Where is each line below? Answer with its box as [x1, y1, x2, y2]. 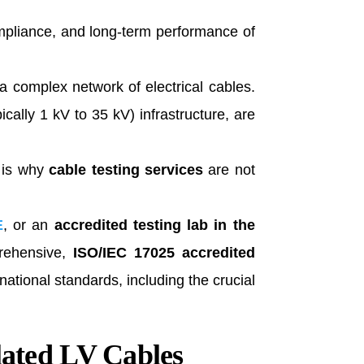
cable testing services [49, 161, 203, 178]
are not [202, 161, 255, 178]
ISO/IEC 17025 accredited [72, 244, 255, 261]
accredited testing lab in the [54, 216, 255, 233]
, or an [2, 216, 54, 233]
